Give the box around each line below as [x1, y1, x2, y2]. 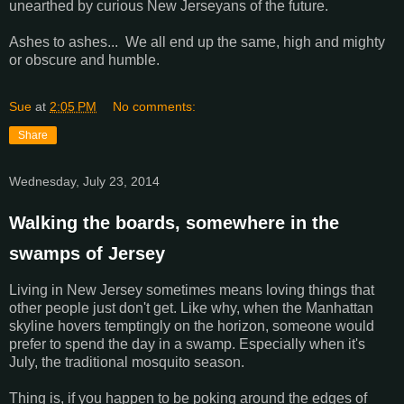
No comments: [113, 98, 197, 114]
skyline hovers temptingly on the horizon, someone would [9, 318, 374, 335]
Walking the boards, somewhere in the [9, 212, 339, 233]
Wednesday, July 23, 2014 [9, 173, 160, 188]
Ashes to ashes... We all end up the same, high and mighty [9, 33, 385, 50]
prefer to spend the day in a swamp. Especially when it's [9, 336, 365, 353]
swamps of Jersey [9, 243, 165, 263]
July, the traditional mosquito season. [9, 354, 244, 371]
